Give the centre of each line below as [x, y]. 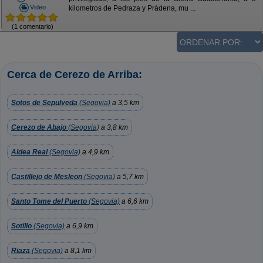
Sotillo [21, 226]
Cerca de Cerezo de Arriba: [75, 75]
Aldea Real [29, 152]
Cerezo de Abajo [39, 127]
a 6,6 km [134, 201]
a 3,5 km [125, 103]
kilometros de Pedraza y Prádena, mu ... [132, 9]
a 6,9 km [79, 226]
